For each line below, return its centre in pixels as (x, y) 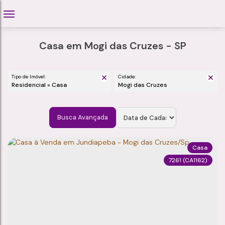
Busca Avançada (82, 117)
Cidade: (127, 77)
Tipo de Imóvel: (29, 77)
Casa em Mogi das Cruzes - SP (113, 46)
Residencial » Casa (41, 85)
